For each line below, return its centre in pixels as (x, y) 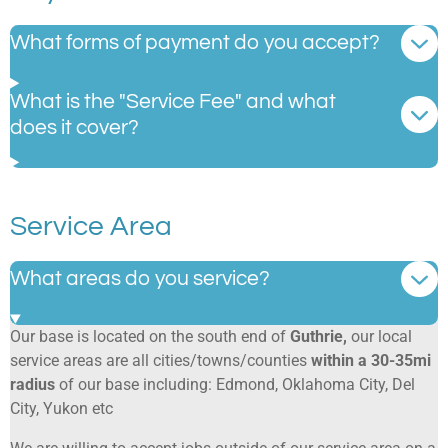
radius (32, 384)
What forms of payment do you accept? (195, 43)
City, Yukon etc (61, 408)
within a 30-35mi (371, 360)
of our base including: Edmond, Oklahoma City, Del (235, 384)
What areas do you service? (140, 279)
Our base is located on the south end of (150, 336)
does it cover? (74, 127)
